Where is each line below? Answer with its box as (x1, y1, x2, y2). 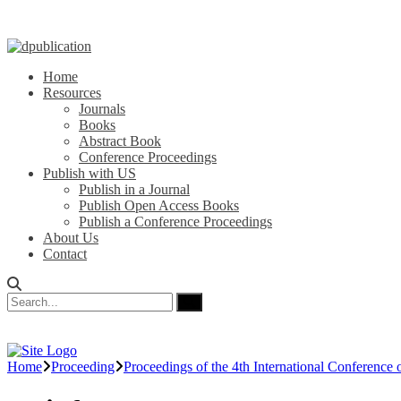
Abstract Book (79, 133, 161, 149)
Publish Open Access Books (79, 198, 239, 213)
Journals (79, 101, 125, 116)
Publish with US (43, 166, 136, 181)
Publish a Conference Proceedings (79, 214, 272, 229)
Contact (43, 246, 87, 261)
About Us (43, 230, 98, 245)
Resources (43, 85, 101, 100)
